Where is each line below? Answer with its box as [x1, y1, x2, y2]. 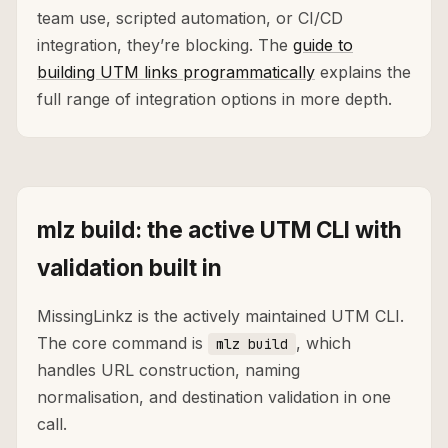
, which [296, 333, 351, 354]
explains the [315, 62, 411, 83]
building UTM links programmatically [37, 62, 315, 83]
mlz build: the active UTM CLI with [37, 216, 402, 244]
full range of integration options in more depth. [37, 89, 392, 110]
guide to [293, 35, 353, 56]
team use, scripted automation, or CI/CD [37, 8, 343, 29]
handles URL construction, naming [37, 360, 300, 381]
